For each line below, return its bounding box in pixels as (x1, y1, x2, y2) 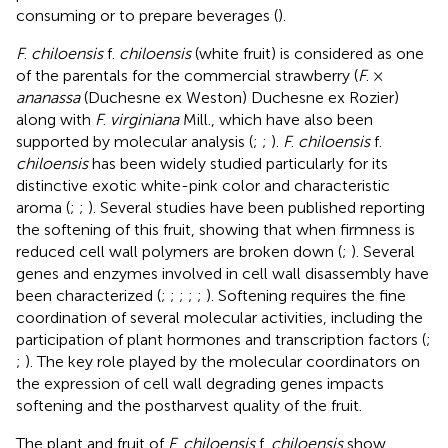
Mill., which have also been (179, 109, 373, 129)
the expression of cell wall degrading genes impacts (16, 373, 384, 393)
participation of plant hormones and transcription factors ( (16, 329, 426, 349)
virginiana (110, 109, 179, 129)
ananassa (16, 87, 80, 107)
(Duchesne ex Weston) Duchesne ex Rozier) (80, 87, 399, 107)
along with (16, 109, 95, 129)
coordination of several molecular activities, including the (16, 307, 423, 327)
